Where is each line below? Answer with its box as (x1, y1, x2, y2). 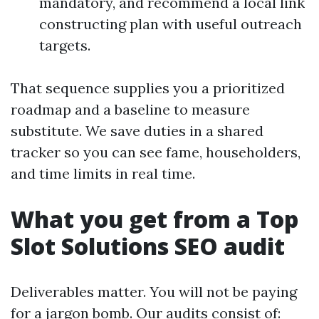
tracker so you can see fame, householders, (11, 143, 300, 161)
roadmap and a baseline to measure (11, 100, 250, 118)
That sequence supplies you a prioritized (11, 79, 285, 97)
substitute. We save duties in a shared (11, 122, 263, 140)
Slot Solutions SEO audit (11, 231, 285, 261)
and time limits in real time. (11, 164, 195, 182)
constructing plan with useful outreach (39, 15, 302, 33)
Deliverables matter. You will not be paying (11, 283, 297, 300)
